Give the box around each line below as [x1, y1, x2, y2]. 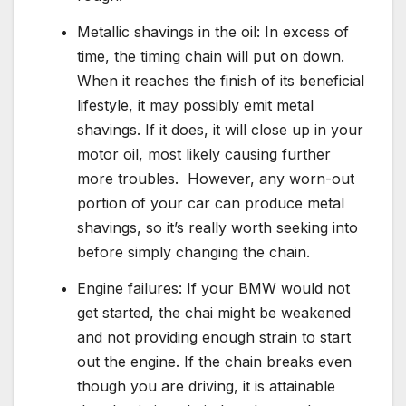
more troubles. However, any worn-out [77, 169, 354, 188]
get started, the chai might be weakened [77, 303, 351, 322]
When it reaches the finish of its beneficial [77, 71, 364, 90]
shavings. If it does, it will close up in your [77, 120, 363, 139]
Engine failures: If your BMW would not [77, 278, 350, 297]
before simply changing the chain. [77, 242, 310, 261]
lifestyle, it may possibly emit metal [77, 95, 314, 114]
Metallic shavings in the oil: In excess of [77, 22, 349, 41]
